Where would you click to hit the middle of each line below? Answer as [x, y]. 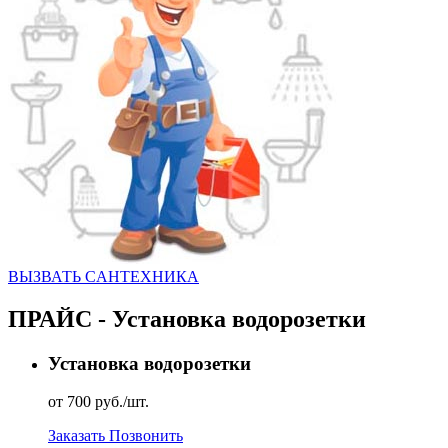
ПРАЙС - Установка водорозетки [187, 318]
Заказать [78, 436]
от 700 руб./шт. [98, 402]
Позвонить [146, 436]
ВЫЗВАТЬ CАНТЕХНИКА [103, 276]
